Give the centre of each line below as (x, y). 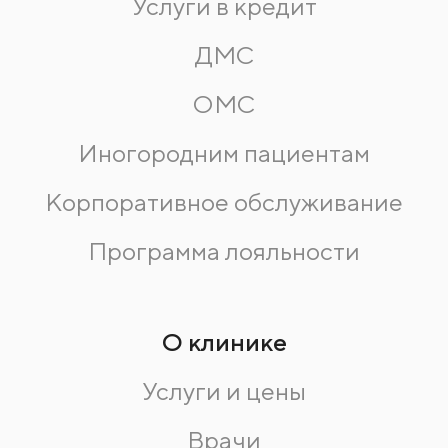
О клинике (224, 342)
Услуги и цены (224, 391)
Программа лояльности (224, 251)
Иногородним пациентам (224, 153)
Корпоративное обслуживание (224, 202)
